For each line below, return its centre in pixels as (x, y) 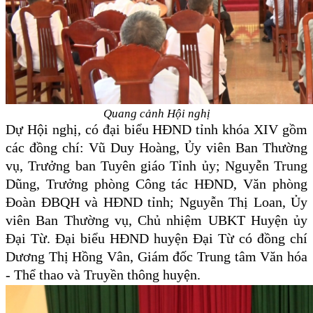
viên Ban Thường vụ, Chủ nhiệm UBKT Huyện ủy (156, 220)
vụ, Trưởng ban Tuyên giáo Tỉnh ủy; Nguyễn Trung (156, 166)
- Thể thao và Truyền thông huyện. (103, 275)
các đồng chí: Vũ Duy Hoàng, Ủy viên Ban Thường (156, 148)
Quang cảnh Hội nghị (156, 114)
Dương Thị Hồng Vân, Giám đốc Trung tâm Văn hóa (156, 257)
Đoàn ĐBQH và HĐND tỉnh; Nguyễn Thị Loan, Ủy (156, 202)
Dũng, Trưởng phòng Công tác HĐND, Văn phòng (156, 184)
